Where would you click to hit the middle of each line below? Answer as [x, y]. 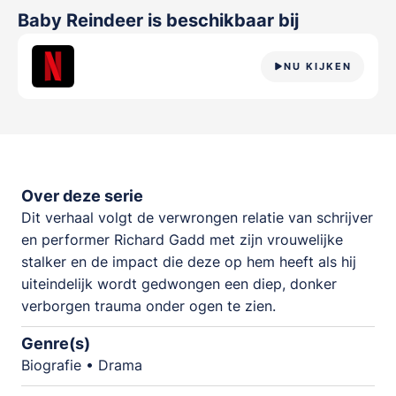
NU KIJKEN [318, 66]
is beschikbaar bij [223, 20]
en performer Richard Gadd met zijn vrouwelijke [182, 240]
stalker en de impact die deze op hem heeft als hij [189, 262]
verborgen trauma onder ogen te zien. [148, 306]
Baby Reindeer [83, 20]
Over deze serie [82, 196]
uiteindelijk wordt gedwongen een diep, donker [179, 284]
